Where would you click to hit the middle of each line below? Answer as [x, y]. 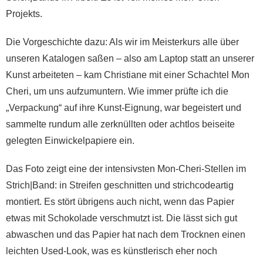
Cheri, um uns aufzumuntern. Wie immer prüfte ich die [117, 92]
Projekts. [24, 14]
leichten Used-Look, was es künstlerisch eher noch [112, 251]
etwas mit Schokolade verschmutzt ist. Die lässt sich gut [122, 218]
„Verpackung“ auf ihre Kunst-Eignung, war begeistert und [124, 108]
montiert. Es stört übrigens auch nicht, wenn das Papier [120, 202]
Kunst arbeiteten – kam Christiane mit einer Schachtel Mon [128, 75]
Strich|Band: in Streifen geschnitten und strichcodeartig [120, 186]
